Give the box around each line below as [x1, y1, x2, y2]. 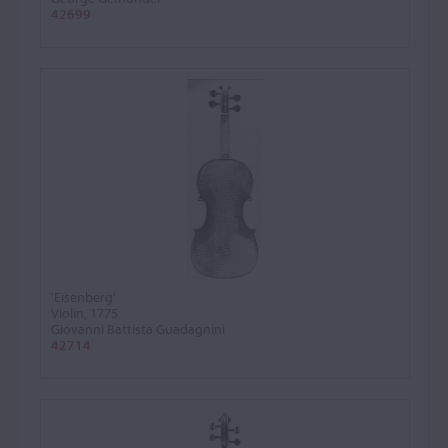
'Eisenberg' [51, 288, 116, 306]
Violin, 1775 [51, 304, 118, 322]
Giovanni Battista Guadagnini [51, 320, 225, 338]
